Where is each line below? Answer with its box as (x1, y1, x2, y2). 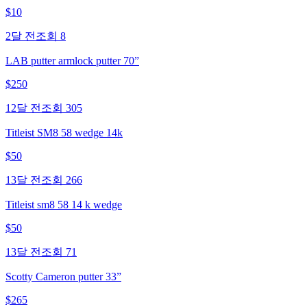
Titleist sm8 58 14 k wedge (5, 198, 122, 210)
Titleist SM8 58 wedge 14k (5, 126, 123, 138)
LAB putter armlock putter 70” (5, 54, 139, 66)
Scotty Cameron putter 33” (5, 270, 121, 282)
